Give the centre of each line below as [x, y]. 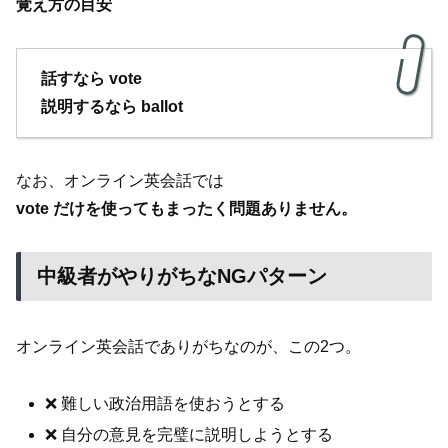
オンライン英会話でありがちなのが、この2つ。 [188, 347]
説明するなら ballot [112, 107]
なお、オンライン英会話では [120, 181]
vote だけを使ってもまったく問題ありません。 [186, 209]
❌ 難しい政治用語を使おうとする [165, 404]
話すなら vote [91, 79]
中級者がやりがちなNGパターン [182, 275]
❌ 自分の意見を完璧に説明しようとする [189, 435]
